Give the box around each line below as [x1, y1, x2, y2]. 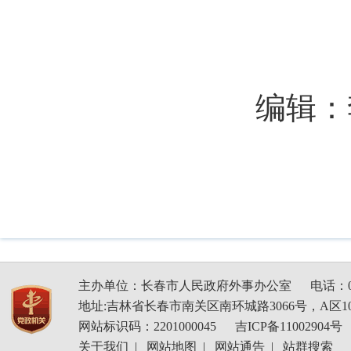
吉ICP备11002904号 [235, 320, 342, 334]
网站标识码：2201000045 [78, 320, 219, 334]
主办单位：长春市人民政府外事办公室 [78, 279, 291, 293]
